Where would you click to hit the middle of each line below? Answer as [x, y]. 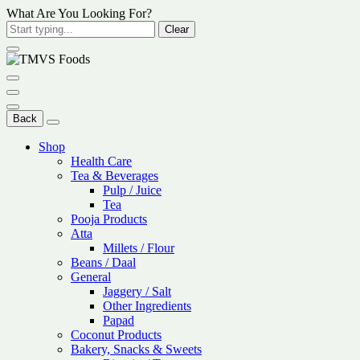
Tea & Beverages [115, 176]
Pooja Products [109, 219]
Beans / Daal [103, 262]
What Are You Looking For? [79, 13]
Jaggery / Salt [137, 291]
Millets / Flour [139, 248]
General [91, 277]
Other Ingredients [147, 306]
